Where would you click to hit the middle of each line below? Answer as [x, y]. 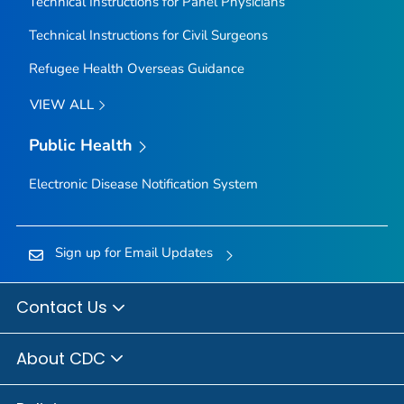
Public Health [81, 145]
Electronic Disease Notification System [143, 184]
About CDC [63, 358]
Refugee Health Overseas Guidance [136, 68]
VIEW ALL [63, 104]
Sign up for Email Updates [133, 252]
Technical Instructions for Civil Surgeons [148, 35]
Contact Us [64, 308]
